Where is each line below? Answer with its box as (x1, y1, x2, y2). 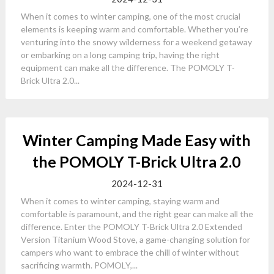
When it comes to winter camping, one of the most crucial (20, 11, 240, 21)
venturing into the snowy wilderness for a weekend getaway (20, 37, 252, 47)
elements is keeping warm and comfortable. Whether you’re (20, 24, 248, 34)
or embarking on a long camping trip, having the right (20, 50, 220, 60)
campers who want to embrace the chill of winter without (20, 247, 239, 257)
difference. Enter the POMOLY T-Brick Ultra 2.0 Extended (20, 221, 242, 232)
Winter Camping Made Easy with (23, 131, 251, 149)
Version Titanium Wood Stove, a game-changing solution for (20, 234, 250, 245)
